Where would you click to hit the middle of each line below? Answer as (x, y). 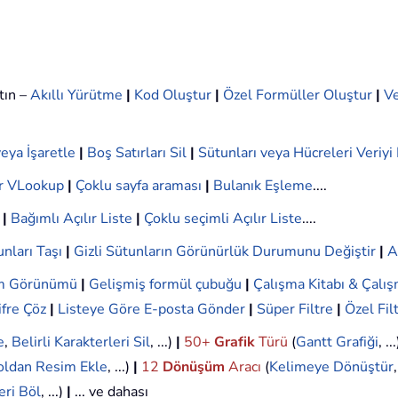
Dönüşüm (194, 367)
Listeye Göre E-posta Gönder (151, 310)
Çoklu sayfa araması (139, 186)
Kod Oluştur (173, 96)
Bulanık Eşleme (263, 186)
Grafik (235, 342)
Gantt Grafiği (337, 342)
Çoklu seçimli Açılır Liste (223, 219)
